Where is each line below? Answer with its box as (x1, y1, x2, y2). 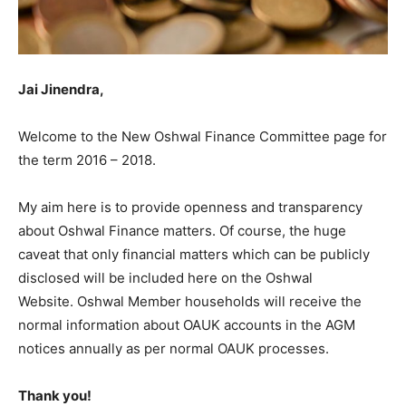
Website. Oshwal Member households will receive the (18, 292, 362, 310)
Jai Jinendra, (18, 80, 104, 98)
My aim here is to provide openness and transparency (18, 198, 362, 216)
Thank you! (18, 386, 92, 404)
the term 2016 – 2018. (18, 150, 156, 169)
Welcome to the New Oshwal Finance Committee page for (18, 127, 387, 145)
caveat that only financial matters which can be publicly (18, 245, 370, 263)
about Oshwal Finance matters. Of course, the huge (18, 221, 346, 239)
